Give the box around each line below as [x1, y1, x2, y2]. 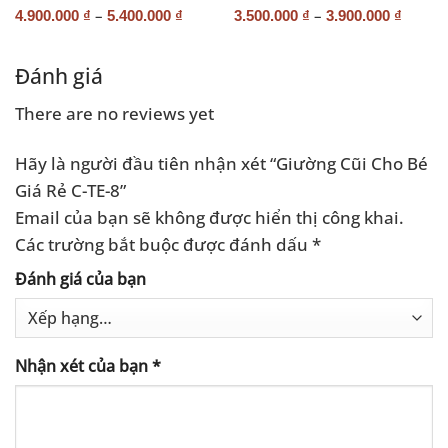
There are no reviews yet [15, 101, 214, 126]
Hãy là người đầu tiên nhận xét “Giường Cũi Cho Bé [15, 151, 428, 176]
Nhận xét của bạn [15, 355, 152, 378]
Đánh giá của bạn [15, 267, 146, 290]
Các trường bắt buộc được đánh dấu [15, 232, 312, 257]
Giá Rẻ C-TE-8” [15, 178, 130, 203]
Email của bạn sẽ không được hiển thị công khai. [15, 205, 404, 230]
